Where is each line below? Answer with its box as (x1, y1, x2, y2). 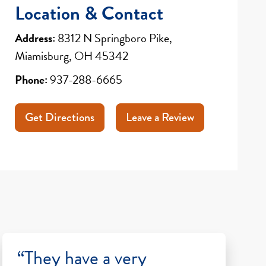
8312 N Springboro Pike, (55, 28, 173, 47)
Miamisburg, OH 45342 (15, 46, 129, 65)
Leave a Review (126, 108, 195, 126)
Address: (15, 28, 56, 47)
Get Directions (25, 108, 95, 126)
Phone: (15, 70, 48, 88)
